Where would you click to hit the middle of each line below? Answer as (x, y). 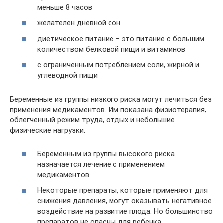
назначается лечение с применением (101, 164)
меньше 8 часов (65, 7)
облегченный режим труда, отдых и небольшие (92, 120)
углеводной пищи (67, 75)
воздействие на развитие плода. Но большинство (125, 211)
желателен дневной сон (79, 23)
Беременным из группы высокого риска (106, 154)
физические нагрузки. (48, 131)
